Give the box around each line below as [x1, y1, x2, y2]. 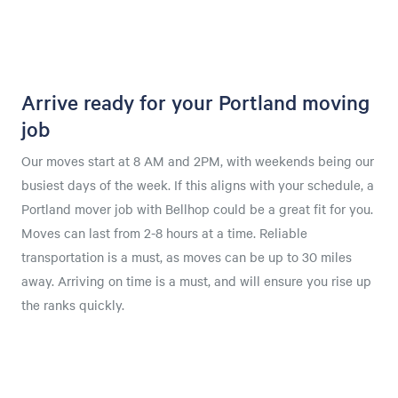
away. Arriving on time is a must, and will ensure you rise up [21, 272, 371, 291]
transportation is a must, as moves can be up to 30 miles [21, 248, 352, 267]
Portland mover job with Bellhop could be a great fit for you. [21, 200, 373, 219]
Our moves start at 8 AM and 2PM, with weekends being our [21, 152, 374, 171]
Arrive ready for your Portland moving [21, 89, 370, 116]
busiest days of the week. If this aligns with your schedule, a [21, 176, 374, 195]
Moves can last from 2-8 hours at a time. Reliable [21, 224, 307, 243]
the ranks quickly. [21, 296, 124, 314]
